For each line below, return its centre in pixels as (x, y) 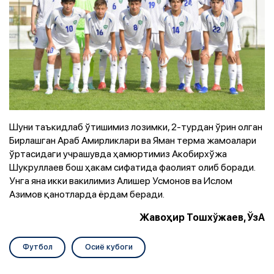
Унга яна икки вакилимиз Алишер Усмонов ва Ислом (121, 180)
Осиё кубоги (109, 247)
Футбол (37, 247)
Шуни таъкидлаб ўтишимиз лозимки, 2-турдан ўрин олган (136, 126)
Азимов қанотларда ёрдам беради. (87, 194)
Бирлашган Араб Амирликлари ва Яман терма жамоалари (133, 140)
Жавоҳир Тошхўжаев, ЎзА (202, 217)
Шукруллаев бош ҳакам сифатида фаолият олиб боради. (132, 167)
